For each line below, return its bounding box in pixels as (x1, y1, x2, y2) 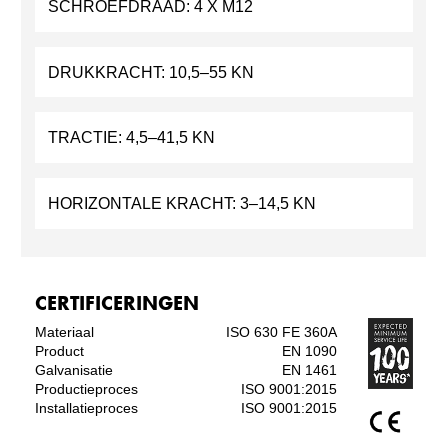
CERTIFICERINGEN (34, 290, 199, 316)
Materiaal (34, 324, 94, 341)
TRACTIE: (47, 129, 126, 147)
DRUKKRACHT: (47, 63, 169, 81)
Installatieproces (34, 400, 138, 417)
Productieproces (34, 381, 138, 398)
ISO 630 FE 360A (226, 324, 338, 341)
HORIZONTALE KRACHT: (47, 194, 240, 212)
